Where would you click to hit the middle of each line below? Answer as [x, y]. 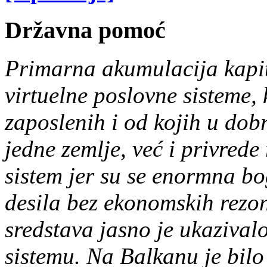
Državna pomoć [85, 30]
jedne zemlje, [66, 149]
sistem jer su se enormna [123, 176]
